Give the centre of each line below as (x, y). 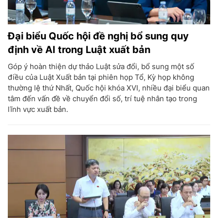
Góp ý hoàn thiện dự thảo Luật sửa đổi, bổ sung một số (101, 66)
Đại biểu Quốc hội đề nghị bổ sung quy (98, 36)
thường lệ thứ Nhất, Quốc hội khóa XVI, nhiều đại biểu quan (109, 88)
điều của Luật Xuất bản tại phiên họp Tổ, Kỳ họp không (101, 77)
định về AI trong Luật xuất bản (79, 49)
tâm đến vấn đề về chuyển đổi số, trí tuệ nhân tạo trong (102, 98)
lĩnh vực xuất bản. (38, 109)
